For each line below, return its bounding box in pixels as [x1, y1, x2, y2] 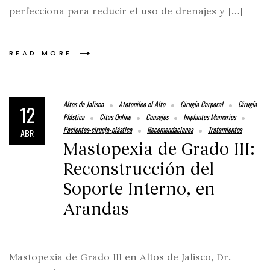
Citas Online [99, 111, 131, 122]
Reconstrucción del [63, 159, 215, 180]
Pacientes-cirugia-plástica [63, 124, 132, 135]
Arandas [63, 199, 129, 220]
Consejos [146, 111, 168, 122]
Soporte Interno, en [63, 179, 215, 200]
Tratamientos [208, 124, 242, 135]
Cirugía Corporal [180, 99, 223, 110]
